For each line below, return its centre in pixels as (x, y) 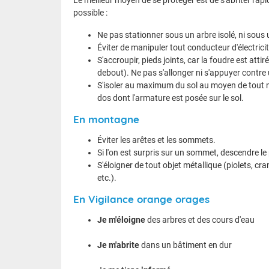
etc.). (107, 177)
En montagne (106, 119)
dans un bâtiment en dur (186, 245)
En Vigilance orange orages (141, 199)
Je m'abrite (118, 245)
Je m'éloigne (121, 219)
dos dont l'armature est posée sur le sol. (171, 98)
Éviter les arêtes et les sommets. (156, 140)
